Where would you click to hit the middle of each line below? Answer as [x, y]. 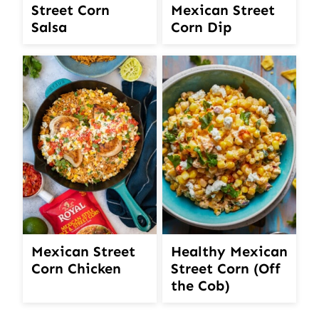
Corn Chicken [76, 268]
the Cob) [200, 286]
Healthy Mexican [229, 252]
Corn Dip [201, 27]
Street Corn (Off [226, 269]
